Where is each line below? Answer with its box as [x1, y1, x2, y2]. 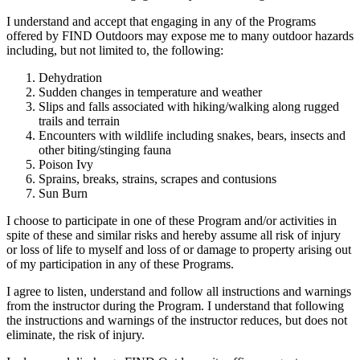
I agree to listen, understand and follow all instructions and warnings [6, 284, 351, 298]
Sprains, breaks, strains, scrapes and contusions [39, 172, 276, 186]
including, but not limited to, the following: [6, 43, 223, 57]
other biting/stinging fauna [39, 143, 171, 157]
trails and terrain [39, 114, 120, 128]
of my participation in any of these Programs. [6, 257, 234, 271]
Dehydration [39, 71, 102, 84]
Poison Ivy [39, 157, 93, 171]
